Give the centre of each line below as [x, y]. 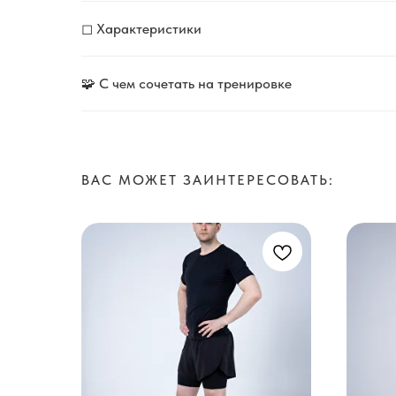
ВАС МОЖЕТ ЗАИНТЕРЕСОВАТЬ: [208, 180]
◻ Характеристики [141, 29]
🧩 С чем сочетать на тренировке [187, 84]
